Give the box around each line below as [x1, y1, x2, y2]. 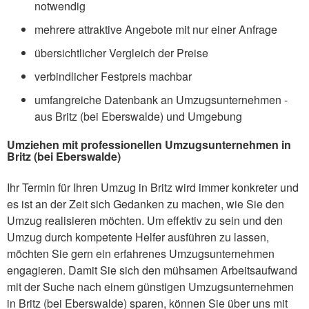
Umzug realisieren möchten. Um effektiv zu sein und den [7, 212, 283, 228]
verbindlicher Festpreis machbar [34, 68, 192, 84]
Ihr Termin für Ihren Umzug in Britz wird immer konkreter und [7, 179, 299, 195]
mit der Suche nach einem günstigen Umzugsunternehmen [7, 278, 294, 295]
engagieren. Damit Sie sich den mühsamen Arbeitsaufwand [7, 261, 297, 278]
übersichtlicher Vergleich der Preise [34, 44, 208, 61]
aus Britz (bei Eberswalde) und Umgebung [34, 108, 242, 124]
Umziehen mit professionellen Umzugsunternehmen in [7, 136, 291, 152]
